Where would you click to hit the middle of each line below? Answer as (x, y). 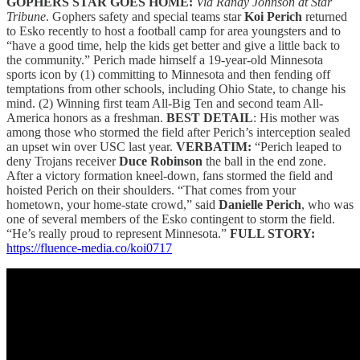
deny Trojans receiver (63, 161)
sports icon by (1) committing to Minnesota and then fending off (168, 74)
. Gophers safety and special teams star (145, 16)
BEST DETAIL (210, 117)
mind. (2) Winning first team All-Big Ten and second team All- (165, 103)
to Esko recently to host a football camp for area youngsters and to (174, 31)
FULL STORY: (272, 233)
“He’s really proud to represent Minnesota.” (118, 233)
